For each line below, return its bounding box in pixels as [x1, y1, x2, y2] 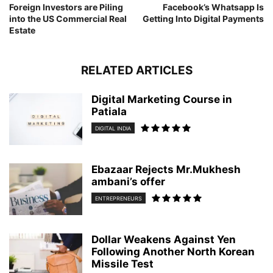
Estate [9, 24, 35, 35]
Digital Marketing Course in [91, 93, 232, 105]
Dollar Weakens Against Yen [91, 233, 236, 246]
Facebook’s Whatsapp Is [163, 1, 264, 12]
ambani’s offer [91, 175, 165, 188]
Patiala [91, 105, 127, 118]
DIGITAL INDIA [95, 124, 131, 132]
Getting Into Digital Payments [143, 13, 264, 24]
